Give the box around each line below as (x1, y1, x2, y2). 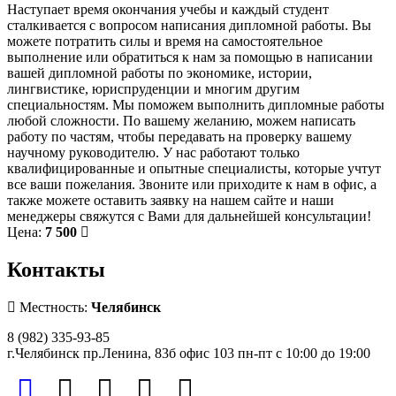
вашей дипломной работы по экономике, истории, (7, 65, 312, 80)
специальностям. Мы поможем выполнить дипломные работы (7, 96, 385, 112)
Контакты (7, 257, 105, 281)
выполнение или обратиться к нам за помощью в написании (7, 49, 373, 65)
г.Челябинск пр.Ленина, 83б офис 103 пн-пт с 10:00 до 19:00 (7, 345, 370, 361)
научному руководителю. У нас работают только (7, 144, 300, 160)
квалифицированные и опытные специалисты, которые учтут (7, 160, 381, 176)
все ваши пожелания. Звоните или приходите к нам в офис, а (7, 176, 377, 192)
